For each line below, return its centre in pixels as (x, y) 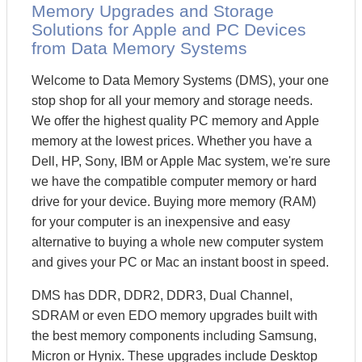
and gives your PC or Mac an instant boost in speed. (180, 262)
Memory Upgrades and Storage (153, 11)
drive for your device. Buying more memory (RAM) (174, 202)
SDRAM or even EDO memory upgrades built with (175, 316)
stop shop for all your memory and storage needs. (172, 101)
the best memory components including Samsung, (174, 336)
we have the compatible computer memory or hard (174, 181)
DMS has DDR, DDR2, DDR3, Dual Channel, (162, 295)
